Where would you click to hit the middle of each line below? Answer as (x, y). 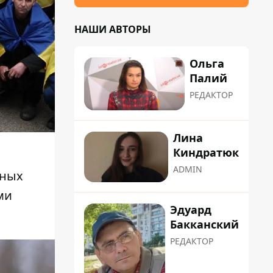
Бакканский (204, 224)
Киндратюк (206, 153)
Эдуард (191, 209)
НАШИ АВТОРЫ (113, 29)
